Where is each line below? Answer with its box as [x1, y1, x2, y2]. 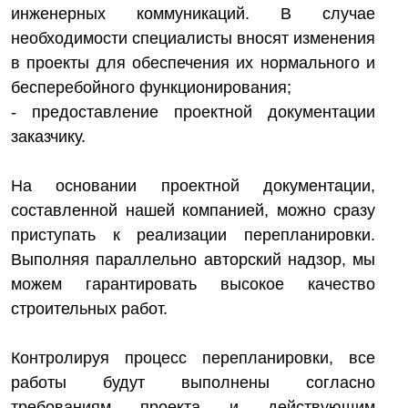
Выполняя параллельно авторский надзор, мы [11, 250, 375, 269]
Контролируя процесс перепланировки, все [11, 349, 375, 367]
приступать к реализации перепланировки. [11, 226, 375, 244]
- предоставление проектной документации [11, 103, 375, 121]
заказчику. [11, 127, 86, 146]
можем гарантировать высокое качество [11, 275, 375, 293]
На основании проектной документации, [11, 177, 375, 195]
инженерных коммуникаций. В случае [11, 5, 375, 23]
